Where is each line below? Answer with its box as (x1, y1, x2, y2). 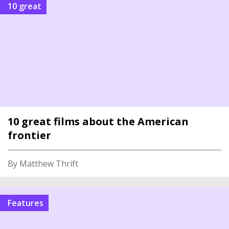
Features (12, 197, 43, 209)
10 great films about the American (8, 114, 189, 128)
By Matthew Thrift (8, 158, 78, 169)
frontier (8, 128, 51, 142)
